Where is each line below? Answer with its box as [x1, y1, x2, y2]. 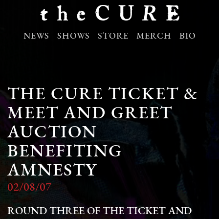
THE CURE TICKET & [7, 86, 198, 104]
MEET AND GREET [7, 105, 173, 123]
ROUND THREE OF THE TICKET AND [7, 206, 192, 217]
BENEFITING [7, 143, 122, 161]
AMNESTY [7, 162, 97, 180]
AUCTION [7, 124, 97, 142]
